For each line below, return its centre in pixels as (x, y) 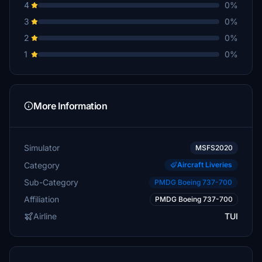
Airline (45, 216)
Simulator (42, 148)
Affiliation (42, 199)
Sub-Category (51, 182)
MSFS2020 (214, 148)
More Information (70, 106)
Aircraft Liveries (205, 165)
